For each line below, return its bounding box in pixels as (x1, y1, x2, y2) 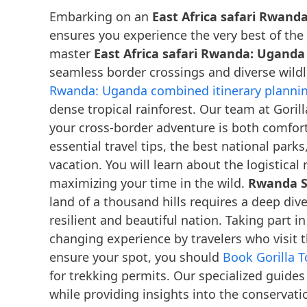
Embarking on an (49, 8, 152, 25)
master (49, 45, 94, 62)
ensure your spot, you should (49, 248, 223, 265)
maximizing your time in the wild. (49, 174, 248, 191)
